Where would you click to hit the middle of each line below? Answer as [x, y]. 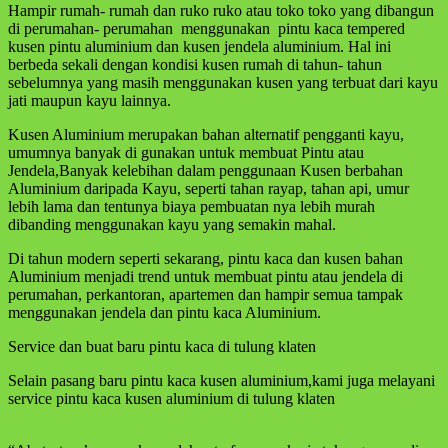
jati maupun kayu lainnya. [89, 100]
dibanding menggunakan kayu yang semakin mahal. [172, 224]
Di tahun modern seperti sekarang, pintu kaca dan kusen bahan [205, 258]
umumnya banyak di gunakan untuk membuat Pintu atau [186, 152]
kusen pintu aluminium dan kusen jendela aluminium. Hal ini [199, 46]
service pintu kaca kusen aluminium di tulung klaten [171, 398]
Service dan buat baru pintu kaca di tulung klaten [162, 346]
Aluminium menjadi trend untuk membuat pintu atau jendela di [205, 276]
